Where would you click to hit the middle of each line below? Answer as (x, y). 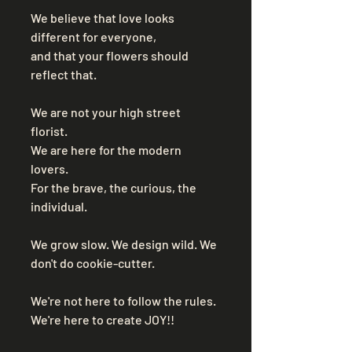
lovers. (51, 168)
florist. (50, 130)
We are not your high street (107, 112)
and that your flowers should (111, 55)
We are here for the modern (107, 149)
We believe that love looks (104, 17)
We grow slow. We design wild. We (125, 244)
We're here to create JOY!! (104, 319)
